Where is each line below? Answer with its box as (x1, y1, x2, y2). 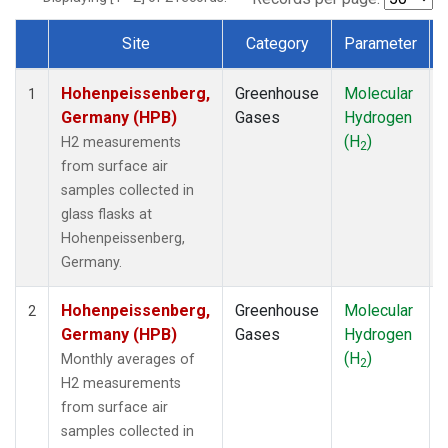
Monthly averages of (61, 350, 195, 368)
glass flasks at (61, 205, 152, 223)
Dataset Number (31, 56, 145, 76)
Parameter (344, 33, 417, 53)
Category (245, 33, 309, 53)
